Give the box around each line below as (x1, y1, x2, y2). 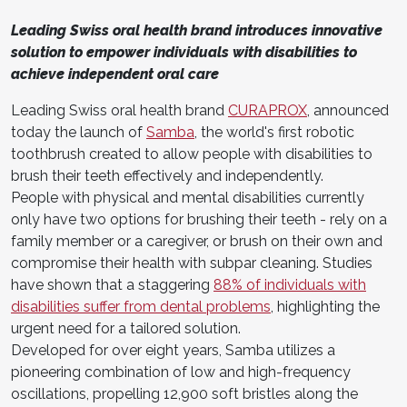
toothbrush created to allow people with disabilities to (11, 144, 372, 163)
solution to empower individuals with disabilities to (11, 43, 357, 61)
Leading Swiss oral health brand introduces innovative (11, 21, 382, 39)
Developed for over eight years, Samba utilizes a (11, 341, 335, 359)
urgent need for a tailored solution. (11, 319, 241, 337)
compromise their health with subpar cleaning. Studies (11, 253, 372, 272)
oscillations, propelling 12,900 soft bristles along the (11, 384, 358, 402)
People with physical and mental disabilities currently (11, 188, 364, 206)
